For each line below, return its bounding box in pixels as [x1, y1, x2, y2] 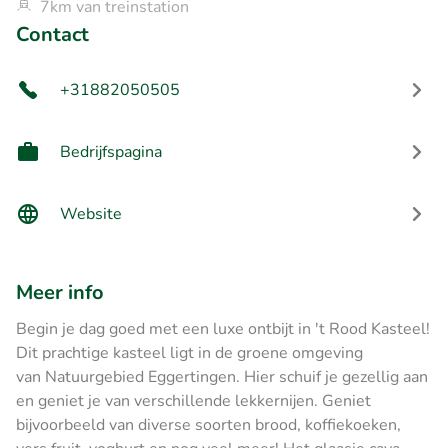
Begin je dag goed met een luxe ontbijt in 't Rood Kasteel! [16, 317, 430, 340]
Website [60, 202, 122, 225]
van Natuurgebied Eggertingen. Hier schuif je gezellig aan [16, 365, 428, 388]
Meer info [16, 278, 104, 306]
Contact [16, 20, 89, 48]
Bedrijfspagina [60, 140, 162, 163]
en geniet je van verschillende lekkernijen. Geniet [16, 389, 371, 412]
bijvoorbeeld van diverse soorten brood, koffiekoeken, [16, 413, 401, 436]
